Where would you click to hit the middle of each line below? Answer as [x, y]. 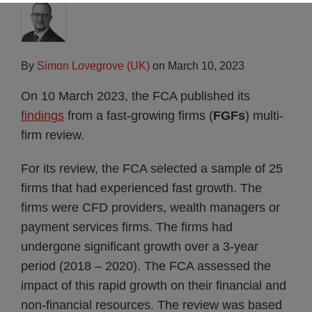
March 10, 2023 [206, 66]
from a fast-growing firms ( [139, 116]
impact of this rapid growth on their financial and [154, 286]
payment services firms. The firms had [127, 227]
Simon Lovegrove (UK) [93, 66]
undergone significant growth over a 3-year [140, 247]
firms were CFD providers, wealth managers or [150, 208]
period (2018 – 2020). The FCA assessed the [146, 266]
